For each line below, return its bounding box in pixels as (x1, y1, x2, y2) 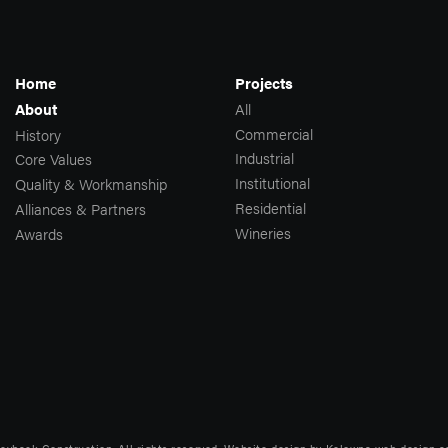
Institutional (235, 172, 310, 194)
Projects (235, 72, 293, 94)
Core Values (15, 148, 92, 170)
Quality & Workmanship (15, 173, 167, 195)
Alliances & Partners (15, 198, 146, 219)
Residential (235, 197, 306, 218)
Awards (15, 222, 63, 244)
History (15, 123, 61, 145)
